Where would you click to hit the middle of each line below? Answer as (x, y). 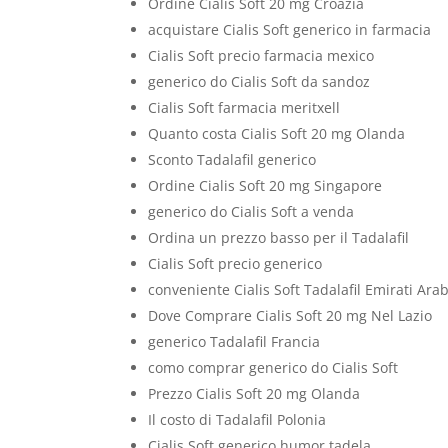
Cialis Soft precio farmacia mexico (261, 55)
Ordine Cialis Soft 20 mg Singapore (265, 185)
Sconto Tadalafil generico (232, 159)
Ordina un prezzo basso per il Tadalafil (279, 237)
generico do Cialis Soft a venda (251, 211)
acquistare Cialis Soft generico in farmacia (290, 29)
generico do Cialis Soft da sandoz (259, 81)
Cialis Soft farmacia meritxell (244, 107)
